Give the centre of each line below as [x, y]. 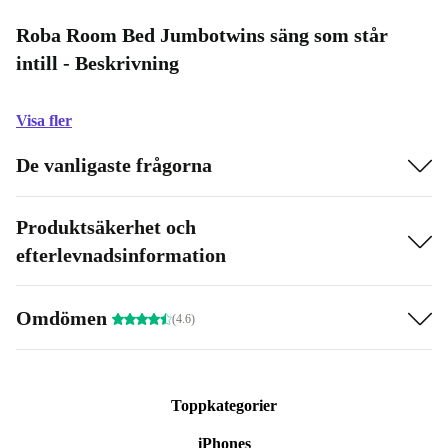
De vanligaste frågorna [114, 164]
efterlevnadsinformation [121, 255]
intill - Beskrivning [97, 63]
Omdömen [64, 317]
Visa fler [44, 120]
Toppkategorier [224, 405]
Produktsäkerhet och [106, 227]
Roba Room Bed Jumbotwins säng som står [202, 35]
